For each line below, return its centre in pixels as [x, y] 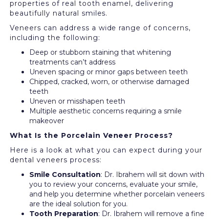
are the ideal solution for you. [78, 204]
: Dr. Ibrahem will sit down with [153, 175]
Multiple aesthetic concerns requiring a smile [106, 111]
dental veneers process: [56, 160]
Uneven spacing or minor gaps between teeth [109, 72]
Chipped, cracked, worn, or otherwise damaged [109, 82]
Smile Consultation [65, 175]
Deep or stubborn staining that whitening [100, 52]
